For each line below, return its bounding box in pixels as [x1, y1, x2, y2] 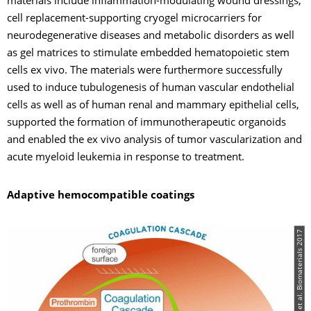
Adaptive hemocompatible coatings [7, 190, 194, 201]
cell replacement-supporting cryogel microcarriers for [7, 13, 262, 24]
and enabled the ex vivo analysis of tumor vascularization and [7, 135, 302, 146]
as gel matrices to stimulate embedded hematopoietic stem [7, 48, 289, 59]
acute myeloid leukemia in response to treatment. [7, 152, 244, 163]
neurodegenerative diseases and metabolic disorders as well [7, 31, 294, 42]
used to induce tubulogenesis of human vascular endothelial [7, 83, 294, 94]
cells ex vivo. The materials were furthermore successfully [7, 65, 283, 76]
